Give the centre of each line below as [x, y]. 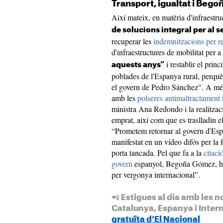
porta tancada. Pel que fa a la [158, 153]
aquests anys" [138, 65]
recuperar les [132, 41]
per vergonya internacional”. [156, 174]
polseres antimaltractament [179, 98]
